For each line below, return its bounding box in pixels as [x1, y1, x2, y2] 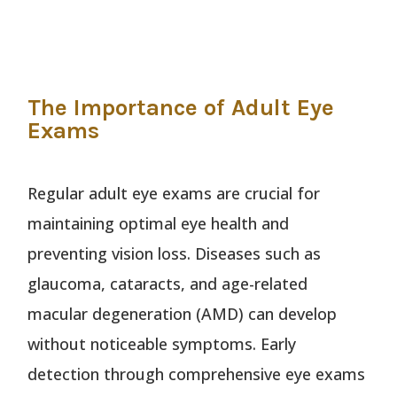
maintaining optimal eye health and [27, 213, 290, 235]
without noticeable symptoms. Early [27, 333, 297, 355]
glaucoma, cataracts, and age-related [27, 273, 308, 295]
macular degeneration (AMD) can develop [27, 303, 338, 325]
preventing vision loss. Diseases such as [27, 243, 322, 265]
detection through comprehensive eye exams [27, 363, 366, 385]
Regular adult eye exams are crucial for [27, 183, 321, 205]
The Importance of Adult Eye [27, 94, 335, 122]
